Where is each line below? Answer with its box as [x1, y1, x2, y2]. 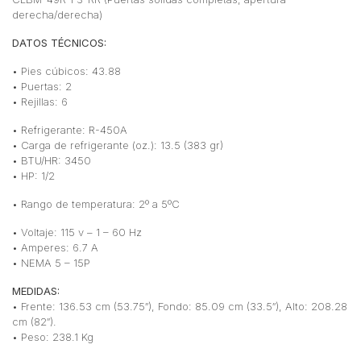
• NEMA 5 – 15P [12, 255, 90, 269]
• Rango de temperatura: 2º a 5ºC [12, 197, 180, 210]
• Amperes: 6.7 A [12, 240, 98, 254]
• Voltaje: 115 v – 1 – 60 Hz [12, 225, 142, 239]
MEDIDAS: [12, 284, 60, 297]
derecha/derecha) [12, 7, 102, 21]
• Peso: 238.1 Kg [12, 330, 93, 343]
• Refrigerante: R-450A [12, 122, 127, 136]
